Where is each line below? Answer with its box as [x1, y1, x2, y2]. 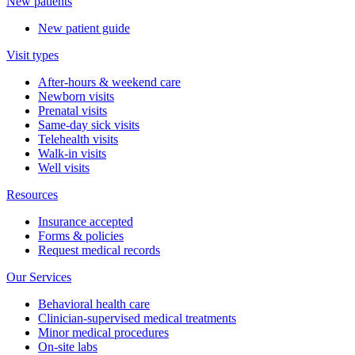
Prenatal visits [38, 104, 107, 118]
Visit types [6, 48, 59, 63]
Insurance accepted [38, 215, 133, 229]
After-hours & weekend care [38, 75, 181, 90]
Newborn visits [38, 90, 114, 104]
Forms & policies [38, 229, 124, 243]
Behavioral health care [38, 297, 150, 311]
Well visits [38, 161, 90, 175]
